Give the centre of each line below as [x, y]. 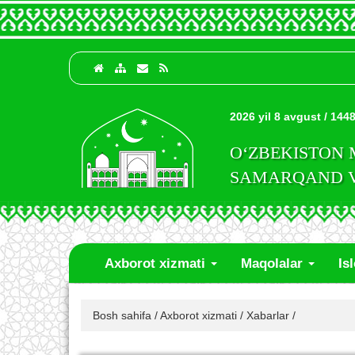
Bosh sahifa [122, 315]
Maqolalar [274, 263]
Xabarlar [268, 315]
